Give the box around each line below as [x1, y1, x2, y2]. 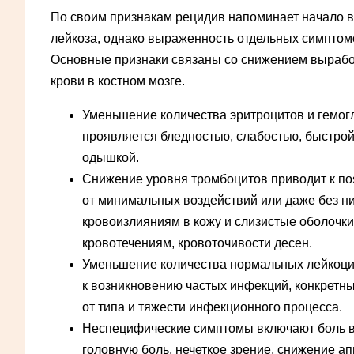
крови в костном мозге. [51, 73, 185, 88]
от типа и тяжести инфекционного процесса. [82, 299, 342, 314]
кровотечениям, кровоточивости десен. [82, 235, 312, 250]
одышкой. [82, 150, 139, 164]
